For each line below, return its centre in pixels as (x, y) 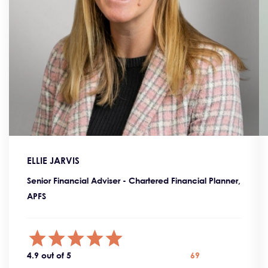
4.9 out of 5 (49, 255)
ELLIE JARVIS (53, 160)
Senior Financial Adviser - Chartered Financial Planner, (134, 180)
